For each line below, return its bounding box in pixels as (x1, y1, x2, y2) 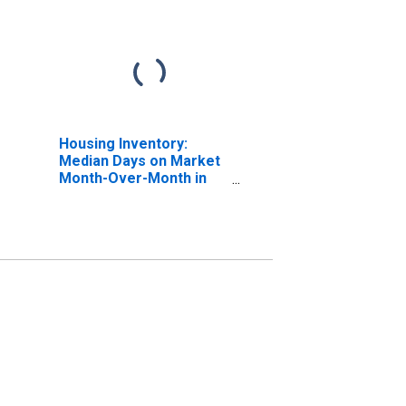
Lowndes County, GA (58, 186, 198, 204)
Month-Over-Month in (58, 169, 207, 187)
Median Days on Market (58, 151, 220, 169)
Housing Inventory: (58, 134, 188, 152)
